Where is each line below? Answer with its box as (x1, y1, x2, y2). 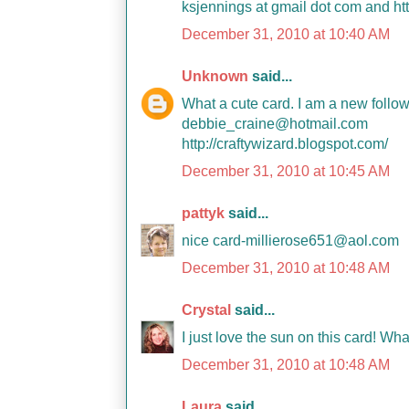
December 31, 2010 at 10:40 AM (182, 26, 390, 42)
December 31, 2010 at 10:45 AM (182, 163, 390, 179)
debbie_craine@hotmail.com (182, 116, 368, 131)
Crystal (182, 302, 231, 318)
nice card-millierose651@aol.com (182, 233, 399, 248)
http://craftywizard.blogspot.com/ (182, 136, 388, 152)
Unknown (182, 68, 248, 84)
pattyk (182, 205, 225, 221)
